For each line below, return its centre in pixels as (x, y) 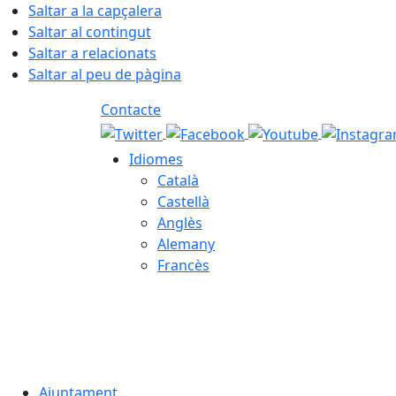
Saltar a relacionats (92, 53)
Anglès (180, 223)
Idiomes (156, 159)
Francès (183, 265)
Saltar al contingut (90, 32)
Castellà (183, 202)
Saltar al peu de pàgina (105, 74)
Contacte (131, 110)
